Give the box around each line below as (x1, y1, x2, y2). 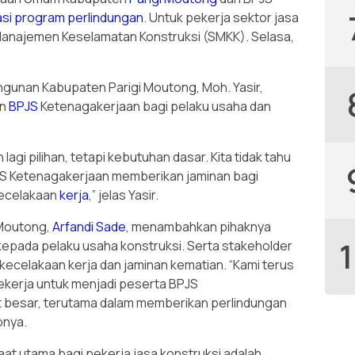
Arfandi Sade (52, 218, 126, 236)
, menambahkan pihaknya (126, 218, 271, 236)
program (14, 9, 65, 27)
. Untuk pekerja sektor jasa (143, 9, 299, 27)
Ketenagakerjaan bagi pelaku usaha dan (38, 97, 271, 116)
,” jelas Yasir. (89, 186, 158, 204)
